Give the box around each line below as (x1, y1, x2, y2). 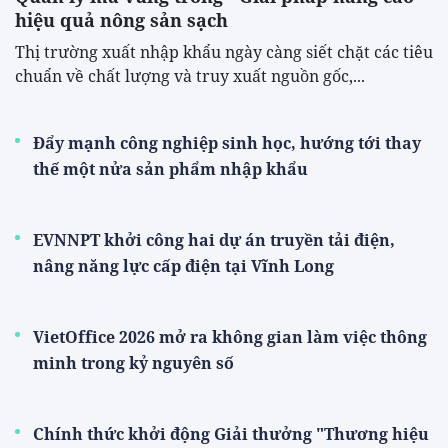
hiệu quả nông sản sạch (15, 8, 228, 33)
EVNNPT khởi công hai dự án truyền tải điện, (33, 229, 395, 252)
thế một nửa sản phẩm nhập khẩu (33, 158, 308, 181)
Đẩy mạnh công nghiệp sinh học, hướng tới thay (33, 132, 421, 155)
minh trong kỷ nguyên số (33, 352, 234, 375)
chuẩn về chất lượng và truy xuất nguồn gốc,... (15, 65, 365, 88)
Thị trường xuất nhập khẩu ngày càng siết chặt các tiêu (15, 41, 433, 64)
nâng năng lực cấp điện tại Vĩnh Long (33, 255, 334, 278)
